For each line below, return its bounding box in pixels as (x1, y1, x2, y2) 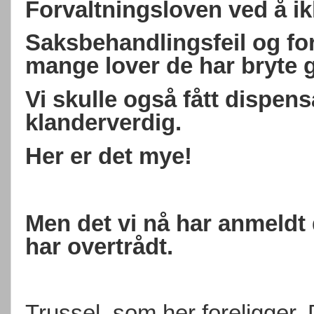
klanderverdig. (25, 109, 182, 136)
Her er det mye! (25, 143, 192, 170)
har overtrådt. (25, 233, 173, 259)
